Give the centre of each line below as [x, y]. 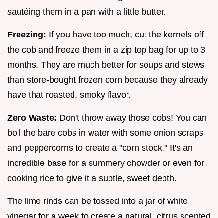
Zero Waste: [32, 118]
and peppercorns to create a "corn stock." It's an [100, 148]
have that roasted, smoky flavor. [69, 95]
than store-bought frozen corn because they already [108, 80]
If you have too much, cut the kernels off [125, 35]
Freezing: [27, 35]
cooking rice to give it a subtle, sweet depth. [92, 178]
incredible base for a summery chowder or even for [106, 163]
